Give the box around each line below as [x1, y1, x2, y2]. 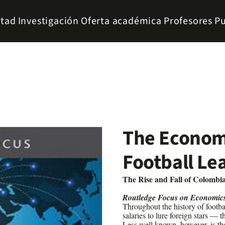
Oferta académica [81, 14, 162, 28]
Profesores [163, 14, 212, 28]
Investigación [18, 14, 79, 28]
